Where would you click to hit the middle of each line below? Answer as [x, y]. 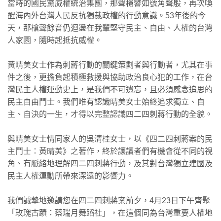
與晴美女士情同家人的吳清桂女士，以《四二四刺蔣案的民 [110, 139]
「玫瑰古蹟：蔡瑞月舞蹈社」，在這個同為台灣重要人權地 [110, 213]
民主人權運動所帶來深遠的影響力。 [71, 176]
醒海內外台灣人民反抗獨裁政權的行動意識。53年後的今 [107, 16]
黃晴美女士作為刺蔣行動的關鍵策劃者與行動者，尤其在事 [110, 65]
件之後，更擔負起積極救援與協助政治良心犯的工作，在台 [110, 77]
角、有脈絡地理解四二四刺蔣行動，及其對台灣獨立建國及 [110, 164]
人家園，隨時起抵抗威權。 [55, 40]
